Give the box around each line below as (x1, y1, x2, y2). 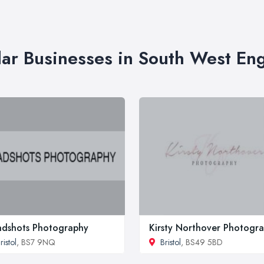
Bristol (160, 236, 181, 248)
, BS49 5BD (181, 236, 223, 248)
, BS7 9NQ (16, 236, 55, 248)
